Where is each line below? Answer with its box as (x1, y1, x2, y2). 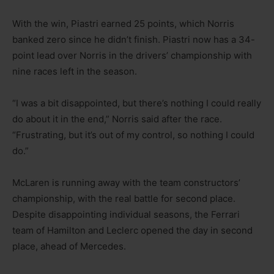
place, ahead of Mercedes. (12, 240, 126, 252)
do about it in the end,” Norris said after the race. (12, 113, 222, 125)
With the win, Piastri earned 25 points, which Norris (12, 17, 234, 29)
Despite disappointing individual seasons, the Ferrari (12, 208, 240, 220)
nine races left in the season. (12, 65, 137, 77)
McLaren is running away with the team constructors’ (12, 176, 240, 188)
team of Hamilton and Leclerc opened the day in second (12, 224, 253, 236)
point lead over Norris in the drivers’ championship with (12, 49, 252, 61)
